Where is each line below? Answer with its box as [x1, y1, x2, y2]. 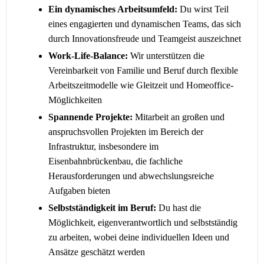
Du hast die [156, 203, 201, 213]
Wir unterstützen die [128, 51, 204, 61]
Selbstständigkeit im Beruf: [48, 203, 156, 213]
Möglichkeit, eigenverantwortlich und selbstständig [48, 217, 237, 227]
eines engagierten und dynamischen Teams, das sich [48, 19, 241, 29]
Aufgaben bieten [48, 186, 110, 196]
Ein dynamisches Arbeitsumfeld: [48, 4, 177, 14]
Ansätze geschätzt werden [48, 247, 145, 257]
